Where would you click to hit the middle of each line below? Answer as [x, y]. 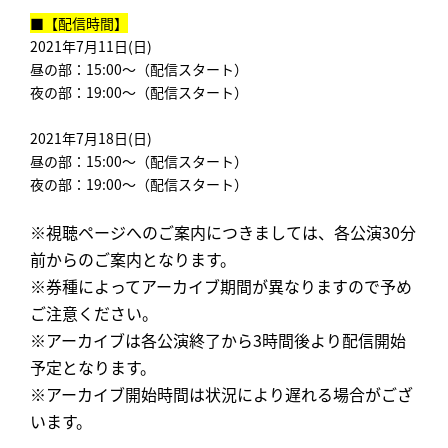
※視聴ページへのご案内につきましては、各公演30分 [223, 231]
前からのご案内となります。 [133, 258]
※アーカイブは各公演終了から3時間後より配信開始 [218, 339]
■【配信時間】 [79, 22]
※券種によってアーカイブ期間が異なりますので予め [221, 285]
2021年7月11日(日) [91, 45]
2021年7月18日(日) [91, 137]
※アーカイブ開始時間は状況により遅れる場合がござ [221, 393]
